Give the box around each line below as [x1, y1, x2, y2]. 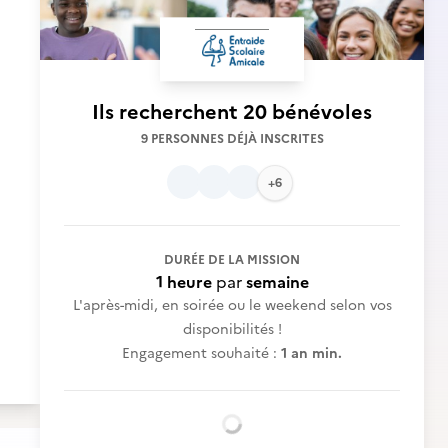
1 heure [155, 270, 212, 294]
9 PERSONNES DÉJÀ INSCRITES [140, 130, 324, 148]
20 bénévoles [243, 97, 372, 127]
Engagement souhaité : [122, 343, 281, 364]
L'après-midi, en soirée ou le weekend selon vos [72, 295, 392, 316]
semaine [245, 270, 309, 294]
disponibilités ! [182, 319, 282, 340]
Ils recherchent [92, 97, 243, 127]
